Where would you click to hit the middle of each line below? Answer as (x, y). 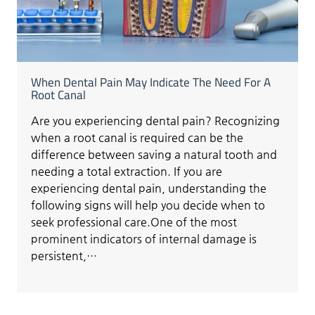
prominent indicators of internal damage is (144, 238)
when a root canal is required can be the (137, 137)
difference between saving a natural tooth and (154, 154)
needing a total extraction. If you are (127, 171)
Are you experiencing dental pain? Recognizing (156, 120)
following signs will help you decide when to (148, 205)
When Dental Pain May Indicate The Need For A (151, 82)
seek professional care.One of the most (134, 221)
